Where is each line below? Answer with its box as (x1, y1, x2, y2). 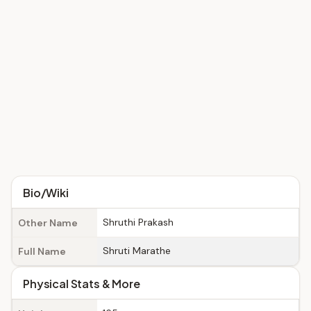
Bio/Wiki (23, 185, 69, 200)
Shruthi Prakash (103, 216, 174, 228)
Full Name (18, 245, 66, 258)
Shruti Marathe (103, 244, 171, 257)
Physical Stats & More (23, 276, 140, 291)
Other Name (18, 217, 78, 229)
